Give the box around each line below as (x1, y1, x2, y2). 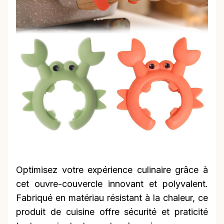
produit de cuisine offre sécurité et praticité (16, 206, 208, 217)
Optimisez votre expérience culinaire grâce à (16, 164, 208, 175)
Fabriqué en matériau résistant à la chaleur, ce (16, 192, 208, 203)
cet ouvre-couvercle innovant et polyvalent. (16, 178, 208, 189)
